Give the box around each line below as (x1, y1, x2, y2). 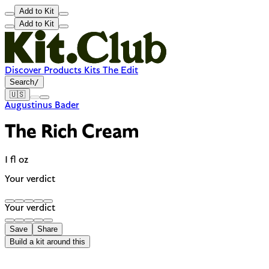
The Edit (100, 66, 138, 76)
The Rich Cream (5, 123, 139, 143)
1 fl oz (5, 155, 28, 165)
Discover (5, 66, 41, 76)
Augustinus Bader (5, 101, 79, 110)
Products (41, 66, 82, 76)
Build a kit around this (10, 237, 85, 246)
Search (10, 77, 34, 86)
